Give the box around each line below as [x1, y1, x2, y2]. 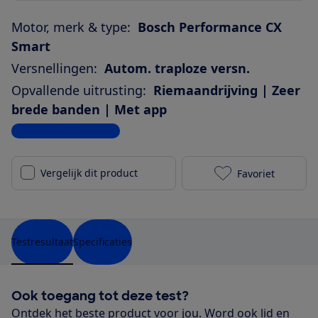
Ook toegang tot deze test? [11, 287, 189, 305]
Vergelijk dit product [40, 166, 138, 180]
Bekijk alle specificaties [11, 124, 120, 138]
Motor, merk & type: [11, 18, 131, 36]
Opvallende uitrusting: [11, 82, 146, 99]
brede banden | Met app [11, 101, 167, 119]
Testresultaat [11, 235, 73, 249]
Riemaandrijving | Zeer [153, 82, 300, 99]
